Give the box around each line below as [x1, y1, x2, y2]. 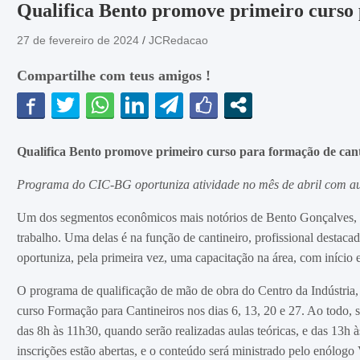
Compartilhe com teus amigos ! [16, 67, 211, 84]
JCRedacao [148, 34, 208, 47]
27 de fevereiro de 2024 [16, 34, 139, 47]
